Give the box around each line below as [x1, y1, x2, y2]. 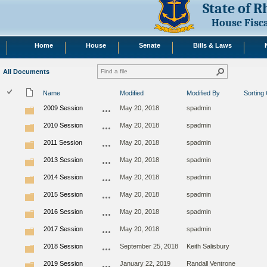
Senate [139, 41, 160, 49]
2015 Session [44, 191, 83, 198]
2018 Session [44, 243, 83, 250]
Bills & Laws [193, 41, 232, 49]
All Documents [3, 68, 49, 76]
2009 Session [44, 104, 83, 112]
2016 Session [44, 208, 83, 216]
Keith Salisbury [187, 243, 229, 250]
